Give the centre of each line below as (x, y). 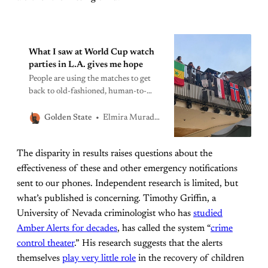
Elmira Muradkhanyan (129, 118)
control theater (45, 243)
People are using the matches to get (90, 79)
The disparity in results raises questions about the (115, 153)
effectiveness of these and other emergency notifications (127, 168)
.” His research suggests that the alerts (148, 243)
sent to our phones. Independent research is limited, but (127, 183)
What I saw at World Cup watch (92, 52)
